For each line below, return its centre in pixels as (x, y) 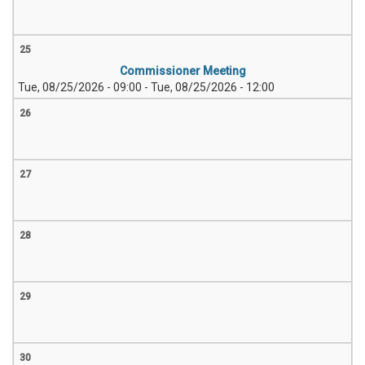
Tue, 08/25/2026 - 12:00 (213, 87)
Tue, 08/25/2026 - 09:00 (80, 87)
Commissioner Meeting (182, 71)
